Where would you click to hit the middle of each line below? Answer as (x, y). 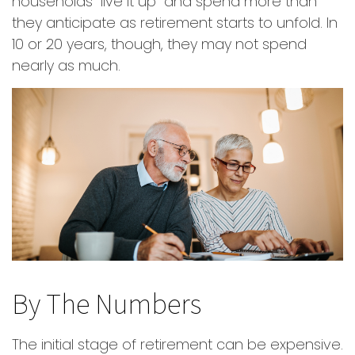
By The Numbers (107, 303)
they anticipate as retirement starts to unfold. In (175, 23)
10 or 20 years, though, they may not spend (159, 44)
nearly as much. (66, 65)
